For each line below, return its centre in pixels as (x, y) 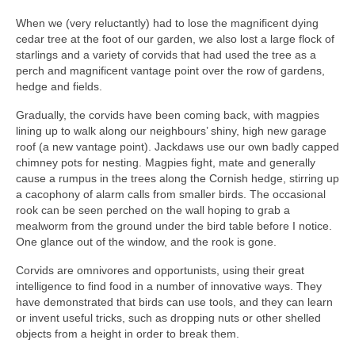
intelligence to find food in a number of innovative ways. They (169, 286)
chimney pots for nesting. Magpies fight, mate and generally (166, 162)
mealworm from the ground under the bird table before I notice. (174, 225)
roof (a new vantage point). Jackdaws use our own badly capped (177, 146)
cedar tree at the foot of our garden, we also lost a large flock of (175, 38)
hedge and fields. (59, 86)
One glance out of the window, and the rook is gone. (146, 241)
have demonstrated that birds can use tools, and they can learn (174, 302)
